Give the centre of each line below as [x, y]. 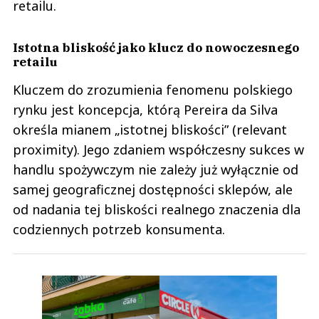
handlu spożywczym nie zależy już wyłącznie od [156, 169]
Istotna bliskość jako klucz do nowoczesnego [156, 47]
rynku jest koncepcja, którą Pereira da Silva [145, 109]
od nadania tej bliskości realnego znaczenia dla [157, 209]
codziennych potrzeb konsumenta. [119, 229]
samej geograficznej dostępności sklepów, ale [153, 189]
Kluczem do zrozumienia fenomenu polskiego [153, 89]
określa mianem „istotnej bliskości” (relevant [150, 129]
